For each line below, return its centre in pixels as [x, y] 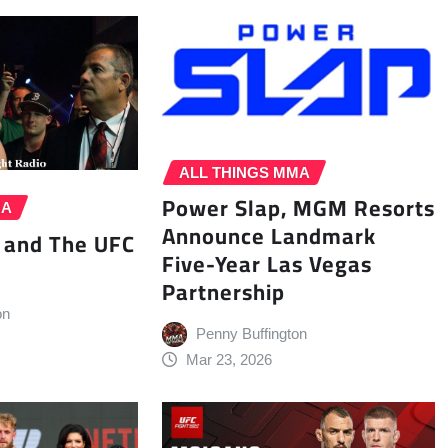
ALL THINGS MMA [244, 172]
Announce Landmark [268, 236]
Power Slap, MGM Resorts [298, 208]
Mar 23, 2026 [229, 360]
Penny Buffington [252, 334]
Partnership [223, 292]
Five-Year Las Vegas [266, 264]
